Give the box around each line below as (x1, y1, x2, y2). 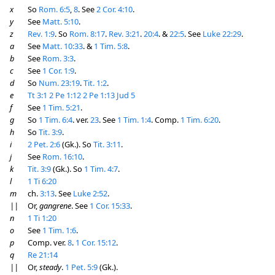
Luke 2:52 (73, 188, 107, 199)
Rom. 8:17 (69, 28, 105, 39)
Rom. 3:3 (42, 53, 74, 64)
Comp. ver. (28, 237, 68, 248)
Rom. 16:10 (42, 151, 82, 162)
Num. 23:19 (39, 77, 80, 88)
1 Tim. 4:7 (84, 163, 118, 174)
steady (39, 261, 61, 273)
